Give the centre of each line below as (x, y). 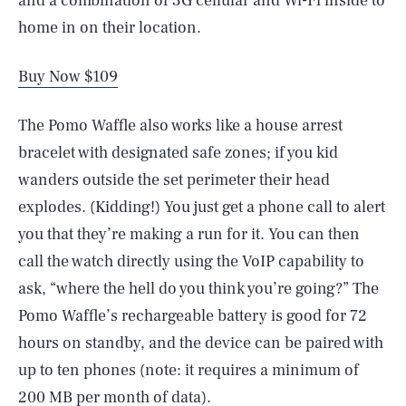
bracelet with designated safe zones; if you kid (178, 153)
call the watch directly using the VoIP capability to (191, 261)
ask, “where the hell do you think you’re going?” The (198, 289)
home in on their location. (110, 28)
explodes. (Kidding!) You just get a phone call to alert (202, 207)
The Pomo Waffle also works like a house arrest (180, 126)
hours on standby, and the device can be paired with (201, 343)
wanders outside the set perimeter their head (174, 180)
